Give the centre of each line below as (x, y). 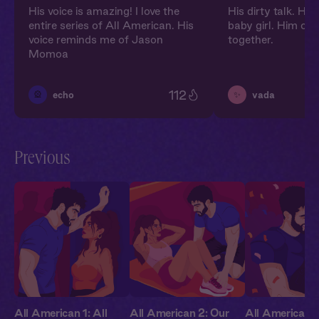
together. (251, 40)
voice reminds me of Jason (96, 40)
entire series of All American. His (111, 25)
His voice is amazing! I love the (104, 11)
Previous (42, 160)
